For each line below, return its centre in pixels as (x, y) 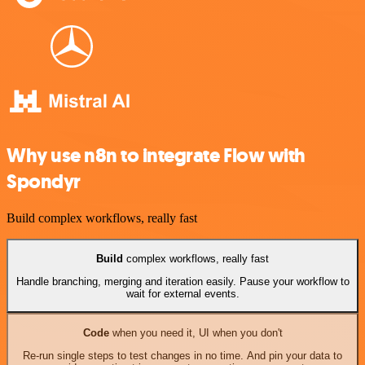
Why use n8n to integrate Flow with (156, 156)
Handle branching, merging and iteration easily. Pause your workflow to (182, 281)
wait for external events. (182, 293)
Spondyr (44, 182)
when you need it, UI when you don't (196, 332)
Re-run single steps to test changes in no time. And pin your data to (182, 355)
